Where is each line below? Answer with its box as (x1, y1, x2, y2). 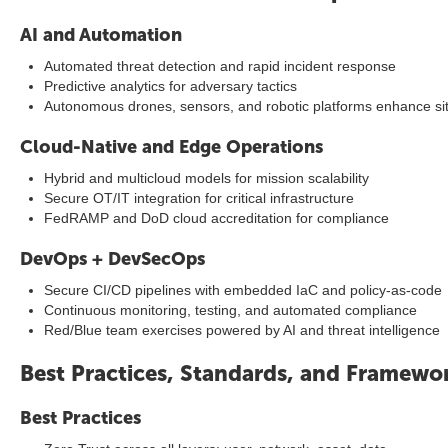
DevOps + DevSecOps (20, 248, 205, 270)
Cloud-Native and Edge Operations (20, 136, 323, 158)
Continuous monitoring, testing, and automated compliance (44, 302, 417, 318)
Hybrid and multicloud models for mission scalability (44, 170, 369, 186)
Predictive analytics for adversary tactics (44, 78, 297, 94)
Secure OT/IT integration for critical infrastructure (44, 190, 354, 206)
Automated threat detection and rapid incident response (44, 58, 396, 74)
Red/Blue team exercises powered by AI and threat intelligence (44, 322, 440, 338)
